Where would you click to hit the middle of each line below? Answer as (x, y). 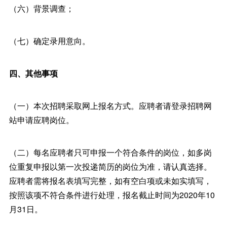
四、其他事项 (33, 73)
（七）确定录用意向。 (49, 41)
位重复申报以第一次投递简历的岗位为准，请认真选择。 (110, 166)
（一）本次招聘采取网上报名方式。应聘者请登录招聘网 (110, 106)
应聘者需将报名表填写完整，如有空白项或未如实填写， (110, 181)
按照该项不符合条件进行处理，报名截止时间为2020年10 (112, 195)
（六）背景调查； (41, 8)
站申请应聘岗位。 (41, 120)
